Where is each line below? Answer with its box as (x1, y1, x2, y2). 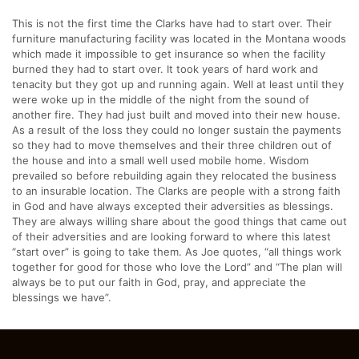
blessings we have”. (12, 290, 111, 304)
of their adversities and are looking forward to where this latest (12, 229, 331, 243)
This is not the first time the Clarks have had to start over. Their (12, 16, 332, 30)
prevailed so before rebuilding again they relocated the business (12, 168, 337, 182)
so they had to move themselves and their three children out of (12, 138, 332, 151)
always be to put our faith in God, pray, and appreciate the (12, 275, 306, 288)
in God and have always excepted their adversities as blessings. (12, 199, 333, 212)
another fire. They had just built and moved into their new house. (12, 107, 341, 121)
